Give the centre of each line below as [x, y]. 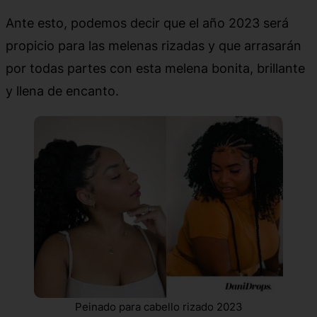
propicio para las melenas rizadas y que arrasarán [154, 45]
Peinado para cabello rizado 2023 [158, 306]
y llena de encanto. [62, 90]
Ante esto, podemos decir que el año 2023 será [147, 22]
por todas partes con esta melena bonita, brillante [155, 68]
